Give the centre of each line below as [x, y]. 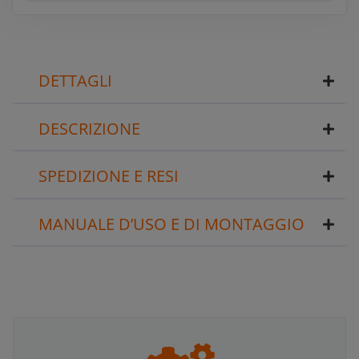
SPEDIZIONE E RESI [109, 176]
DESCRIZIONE [89, 128]
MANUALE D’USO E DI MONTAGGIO [171, 224]
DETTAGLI [75, 81]
